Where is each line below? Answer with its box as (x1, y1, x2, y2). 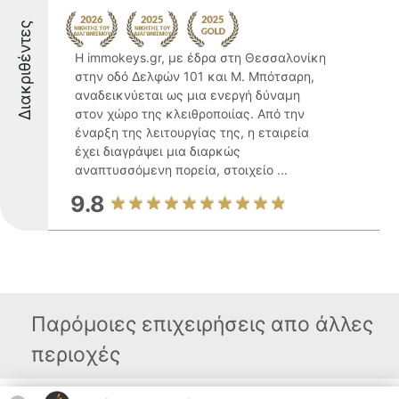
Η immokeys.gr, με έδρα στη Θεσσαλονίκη (75, 50, 326, 65)
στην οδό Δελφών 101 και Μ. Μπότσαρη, (75, 69, 314, 84)
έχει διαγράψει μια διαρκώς (75, 143, 240, 159)
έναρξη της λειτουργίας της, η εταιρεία (75, 125, 309, 140)
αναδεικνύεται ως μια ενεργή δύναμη (75, 87, 300, 102)
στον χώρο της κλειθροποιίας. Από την (75, 106, 305, 121)
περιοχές (31, 342, 120, 367)
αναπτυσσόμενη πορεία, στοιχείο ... (75, 162, 288, 177)
